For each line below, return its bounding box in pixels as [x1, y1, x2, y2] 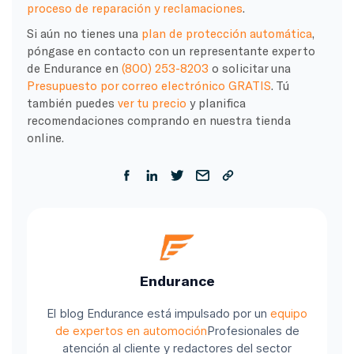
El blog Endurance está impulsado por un [47, 306, 270, 322]
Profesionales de [206, 323, 299, 339]
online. [26, 130, 64, 145]
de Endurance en [26, 60, 122, 75]
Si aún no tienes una [26, 25, 141, 40]
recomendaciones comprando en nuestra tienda [26, 112, 291, 127]
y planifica [186, 95, 246, 110]
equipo [270, 306, 307, 322]
